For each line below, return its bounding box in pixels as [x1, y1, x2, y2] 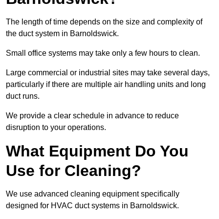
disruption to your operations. [6, 123, 106, 132]
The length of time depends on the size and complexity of [6, 18, 202, 26]
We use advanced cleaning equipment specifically [6, 190, 179, 198]
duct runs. [6, 92, 40, 101]
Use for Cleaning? [6, 162, 141, 180]
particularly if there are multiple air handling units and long [6, 80, 206, 89]
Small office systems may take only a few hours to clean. [6, 49, 200, 58]
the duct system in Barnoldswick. [6, 29, 119, 38]
